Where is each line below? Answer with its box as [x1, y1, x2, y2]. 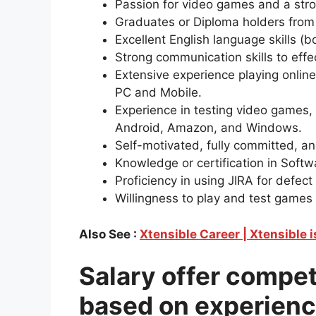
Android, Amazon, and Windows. [115, 121, 302, 135]
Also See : [79, 226, 140, 241]
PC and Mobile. [115, 85, 202, 100]
